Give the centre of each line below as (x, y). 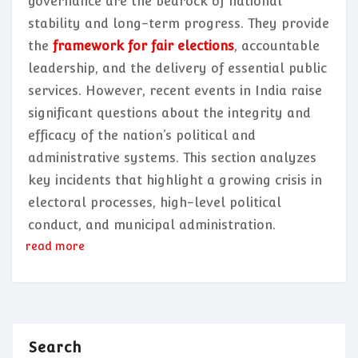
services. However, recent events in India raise (175, 90)
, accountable (277, 46)
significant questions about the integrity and (169, 113)
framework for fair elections (143, 46)
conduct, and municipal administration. (152, 225)
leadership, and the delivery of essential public (177, 68)
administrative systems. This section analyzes (172, 157)
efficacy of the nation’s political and (142, 135)
